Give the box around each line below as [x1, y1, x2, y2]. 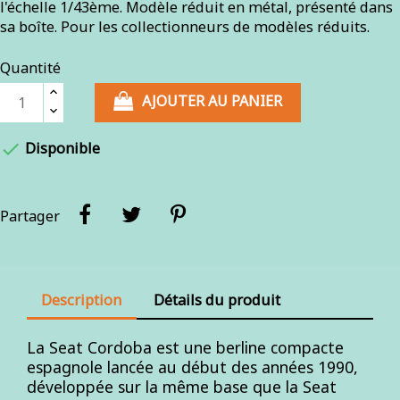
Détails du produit [154, 289, 281, 310]
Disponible [21, 138, 100, 158]
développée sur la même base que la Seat [27, 375, 337, 397]
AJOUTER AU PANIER [142, 91, 283, 111]
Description [41, 289, 122, 310]
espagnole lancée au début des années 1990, [27, 355, 358, 378]
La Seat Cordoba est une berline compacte [27, 336, 344, 358]
